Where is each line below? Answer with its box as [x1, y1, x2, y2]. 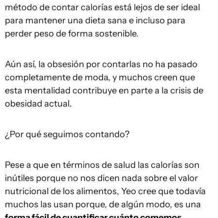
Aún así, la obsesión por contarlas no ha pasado [5, 59, 198, 70]
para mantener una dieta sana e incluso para [5, 15, 185, 26]
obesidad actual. [5, 98, 72, 109]
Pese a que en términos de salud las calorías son [5, 160, 200, 171]
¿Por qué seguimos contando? [5, 129, 129, 140]
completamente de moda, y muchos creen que [5, 72, 195, 83]
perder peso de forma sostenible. [5, 28, 139, 39]
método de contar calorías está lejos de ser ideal [5, 2, 200, 13]
